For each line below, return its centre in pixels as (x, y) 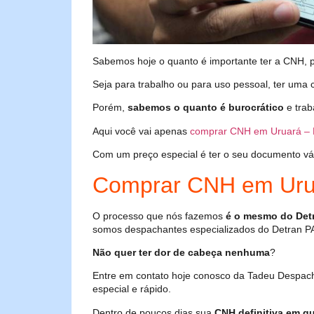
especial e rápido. (132, 289)
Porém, (110, 108)
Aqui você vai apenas (141, 131)
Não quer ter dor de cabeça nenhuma (181, 252)
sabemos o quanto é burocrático (206, 108)
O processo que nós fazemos (159, 216)
